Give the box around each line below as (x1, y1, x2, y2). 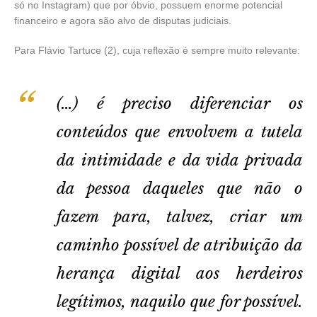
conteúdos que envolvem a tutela (57, 122, 303, 142)
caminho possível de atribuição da (57, 235, 303, 255)
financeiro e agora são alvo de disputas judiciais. (14, 14, 231, 26)
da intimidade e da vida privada (57, 150, 303, 170)
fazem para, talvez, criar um (57, 207, 303, 226)
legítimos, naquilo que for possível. (57, 292, 303, 311)
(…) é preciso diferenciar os (57, 93, 303, 113)
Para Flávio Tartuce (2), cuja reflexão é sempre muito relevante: (14, 44, 300, 56)
